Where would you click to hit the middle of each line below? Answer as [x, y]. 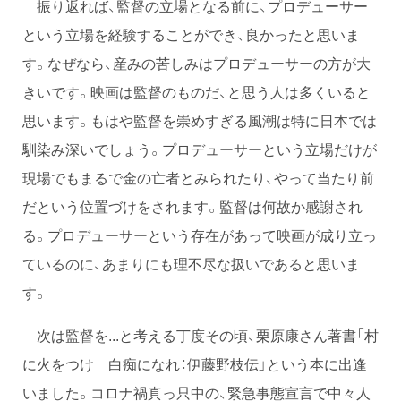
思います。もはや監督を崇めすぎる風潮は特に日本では [200, 119]
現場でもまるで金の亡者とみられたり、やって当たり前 [198, 177]
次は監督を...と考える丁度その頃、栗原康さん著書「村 [200, 334]
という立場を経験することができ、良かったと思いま [191, 34]
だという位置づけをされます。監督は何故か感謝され [192, 205]
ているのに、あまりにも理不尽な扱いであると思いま [191, 263]
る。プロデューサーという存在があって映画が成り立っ [200, 234]
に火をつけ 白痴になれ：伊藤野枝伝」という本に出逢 [195, 363]
